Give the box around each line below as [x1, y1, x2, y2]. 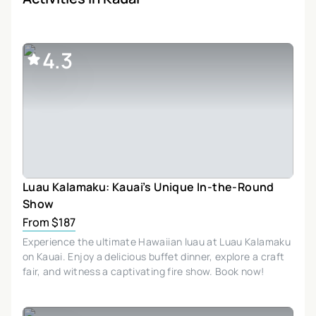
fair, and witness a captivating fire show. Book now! [23, 264, 265, 278]
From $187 [23, 214, 75, 230]
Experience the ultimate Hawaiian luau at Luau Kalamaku [23, 234, 291, 248]
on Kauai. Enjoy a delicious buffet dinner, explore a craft [23, 249, 285, 263]
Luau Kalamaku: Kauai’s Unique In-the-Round [23, 178, 274, 195]
